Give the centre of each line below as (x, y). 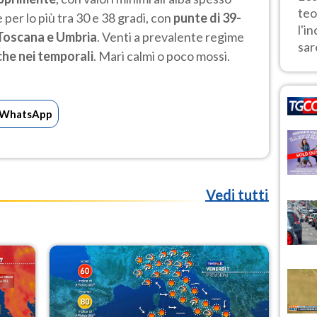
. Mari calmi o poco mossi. (162, 56)
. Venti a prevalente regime (171, 36)
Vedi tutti (237, 194)
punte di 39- (207, 17)
